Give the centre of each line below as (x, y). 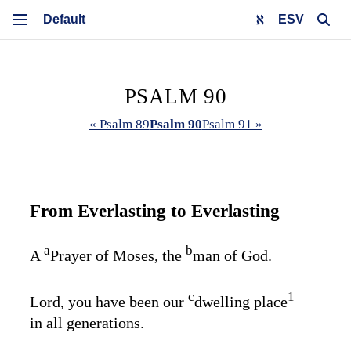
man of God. (232, 255)
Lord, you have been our (109, 301)
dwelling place (241, 301)
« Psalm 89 (119, 125)
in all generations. (87, 323)
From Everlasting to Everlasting (155, 210)
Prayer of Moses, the (118, 255)
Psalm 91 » (232, 125)
